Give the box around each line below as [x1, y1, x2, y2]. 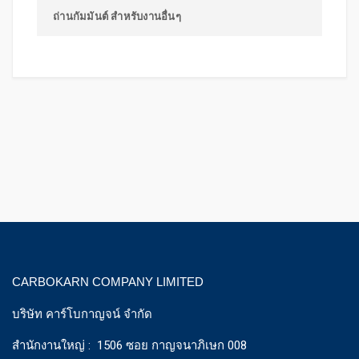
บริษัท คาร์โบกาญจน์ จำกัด [12, 307, 152, 321]
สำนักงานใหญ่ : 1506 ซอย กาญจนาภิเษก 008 [12, 338, 247, 353]
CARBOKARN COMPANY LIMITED [12, 275, 204, 288]
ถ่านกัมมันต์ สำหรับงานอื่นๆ [53, 10, 181, 22]
